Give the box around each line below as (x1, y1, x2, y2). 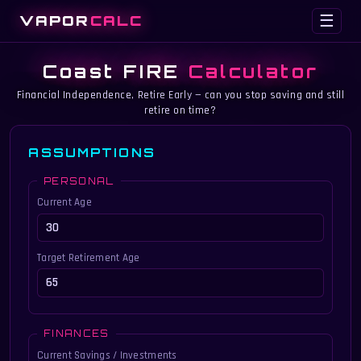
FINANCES (43, 328, 110, 340)
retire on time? (144, 103, 217, 118)
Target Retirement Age (36, 251, 140, 266)
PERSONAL (43, 175, 114, 187)
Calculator (188, 59, 319, 82)
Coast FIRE (42, 59, 189, 82)
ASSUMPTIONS (28, 144, 156, 160)
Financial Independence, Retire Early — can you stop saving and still (16, 88, 345, 103)
